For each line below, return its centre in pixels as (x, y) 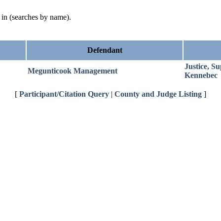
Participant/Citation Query (64, 94)
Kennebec (201, 75)
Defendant (105, 50)
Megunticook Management (73, 71)
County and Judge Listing (158, 94)
